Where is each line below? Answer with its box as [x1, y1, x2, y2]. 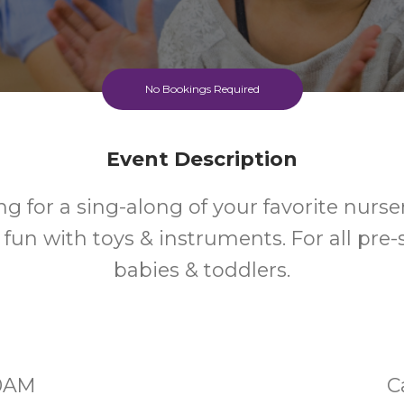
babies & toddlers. [114, 258, 290, 282]
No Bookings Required [144, 82, 260, 96]
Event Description [106, 147, 298, 171]
